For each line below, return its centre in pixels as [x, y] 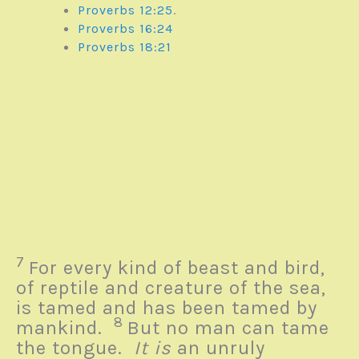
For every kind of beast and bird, [177, 268]
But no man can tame [228, 328]
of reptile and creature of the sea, [171, 288]
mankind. [65, 328]
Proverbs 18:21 [124, 46]
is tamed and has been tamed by [167, 308]
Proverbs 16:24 [125, 28]
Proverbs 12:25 [125, 10]
